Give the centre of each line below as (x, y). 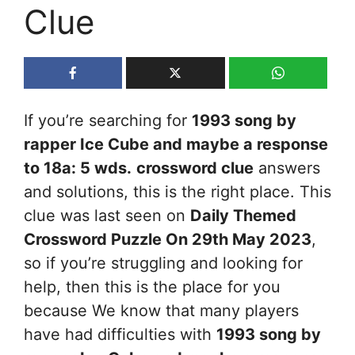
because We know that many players (161, 310)
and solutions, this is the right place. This (177, 191)
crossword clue (195, 168)
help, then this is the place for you (152, 286)
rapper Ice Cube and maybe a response (176, 144)
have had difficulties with (120, 334)
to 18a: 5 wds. (78, 168)
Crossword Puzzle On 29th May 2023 (168, 239)
